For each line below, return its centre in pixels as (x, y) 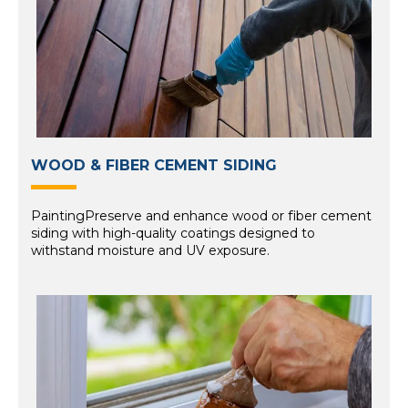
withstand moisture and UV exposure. (150, 250)
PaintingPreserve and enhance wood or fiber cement (201, 215)
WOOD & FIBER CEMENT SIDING (154, 166)
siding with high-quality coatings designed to (173, 233)
